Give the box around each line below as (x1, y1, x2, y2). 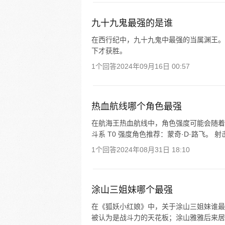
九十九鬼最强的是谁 (91, 18, 173, 28)
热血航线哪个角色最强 (91, 101, 182, 111)
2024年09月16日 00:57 (117, 62, 190, 70)
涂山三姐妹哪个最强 (91, 185, 173, 195)
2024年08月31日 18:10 (117, 146, 190, 154)
